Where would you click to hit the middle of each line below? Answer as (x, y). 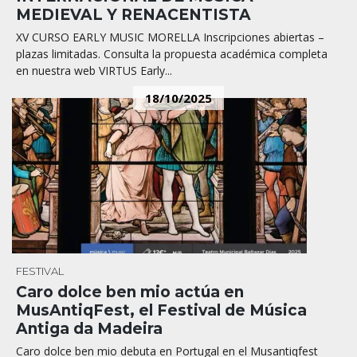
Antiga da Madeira (89, 328)
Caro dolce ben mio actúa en (130, 292)
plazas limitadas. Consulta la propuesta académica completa (172, 53)
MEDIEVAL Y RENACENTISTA (133, 14)
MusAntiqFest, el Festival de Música (161, 310)
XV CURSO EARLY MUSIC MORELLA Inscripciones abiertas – (170, 37)
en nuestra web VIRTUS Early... (94, 70)
